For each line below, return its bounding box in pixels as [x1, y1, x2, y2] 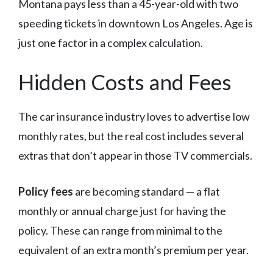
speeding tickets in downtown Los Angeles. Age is [18, 16, 253, 30]
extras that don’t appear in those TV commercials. [18, 149, 252, 163]
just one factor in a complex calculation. [18, 36, 203, 50]
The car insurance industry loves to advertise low [18, 110, 250, 124]
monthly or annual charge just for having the [18, 204, 226, 218]
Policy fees [18, 185, 73, 199]
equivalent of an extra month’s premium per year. [18, 243, 249, 257]
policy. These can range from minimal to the [18, 224, 222, 238]
